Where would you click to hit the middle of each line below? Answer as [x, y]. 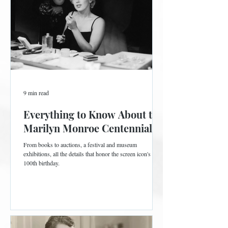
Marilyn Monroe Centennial [88, 128]
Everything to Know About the [93, 115]
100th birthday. [41, 163]
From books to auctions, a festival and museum [80, 145]
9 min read [36, 93]
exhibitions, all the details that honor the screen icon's [87, 154]
